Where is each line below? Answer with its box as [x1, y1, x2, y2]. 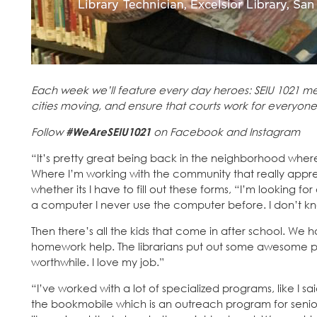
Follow [31, 125, 66, 139]
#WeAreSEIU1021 [66, 125, 151, 139]
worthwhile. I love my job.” [31, 255, 164, 269]
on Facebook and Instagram [151, 125, 300, 139]
